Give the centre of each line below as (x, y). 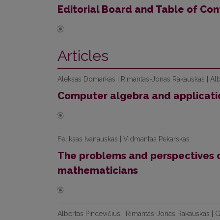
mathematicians (98, 170)
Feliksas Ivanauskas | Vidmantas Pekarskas (124, 139)
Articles (83, 56)
